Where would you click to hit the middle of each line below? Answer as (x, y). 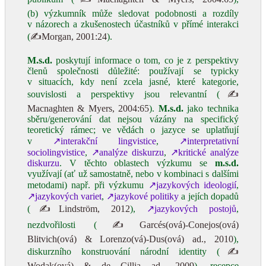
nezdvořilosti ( (62, 225)
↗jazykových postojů (191, 209)
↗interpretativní (209, 141)
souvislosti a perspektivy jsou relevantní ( (123, 94)
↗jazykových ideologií (192, 185)
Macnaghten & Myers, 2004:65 (88, 108)
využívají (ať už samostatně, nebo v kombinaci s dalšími (133, 174)
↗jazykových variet (65, 196)
